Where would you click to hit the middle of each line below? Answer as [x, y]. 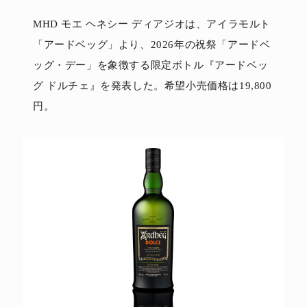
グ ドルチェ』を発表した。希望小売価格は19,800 [152, 85]
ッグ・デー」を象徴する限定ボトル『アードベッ [151, 65]
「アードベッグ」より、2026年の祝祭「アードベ [152, 44]
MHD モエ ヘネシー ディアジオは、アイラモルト [152, 24]
